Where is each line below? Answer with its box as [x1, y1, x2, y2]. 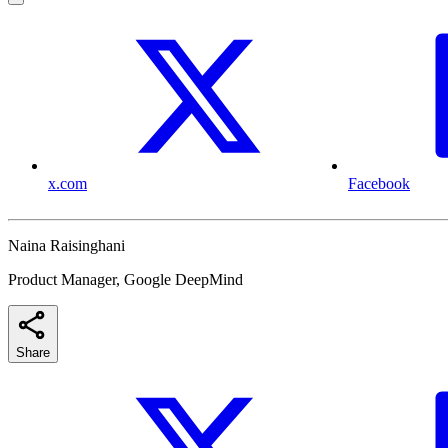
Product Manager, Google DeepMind [8, 271, 243, 289]
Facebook [348, 175, 410, 193]
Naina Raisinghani [8, 237, 125, 255]
